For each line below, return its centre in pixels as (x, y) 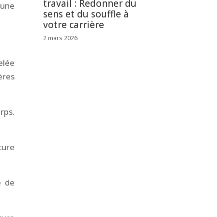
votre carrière (74, 25)
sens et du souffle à (86, 14)
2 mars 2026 (61, 38)
